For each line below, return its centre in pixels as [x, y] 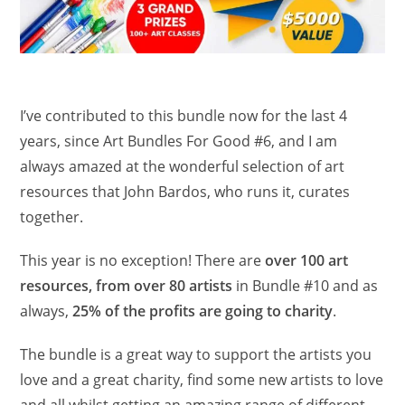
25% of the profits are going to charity [203, 311]
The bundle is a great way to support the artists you [196, 354]
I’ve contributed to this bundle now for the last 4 [184, 115]
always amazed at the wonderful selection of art [183, 166]
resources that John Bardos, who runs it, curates [185, 191]
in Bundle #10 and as [306, 285]
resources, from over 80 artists [127, 285]
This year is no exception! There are [141, 260]
